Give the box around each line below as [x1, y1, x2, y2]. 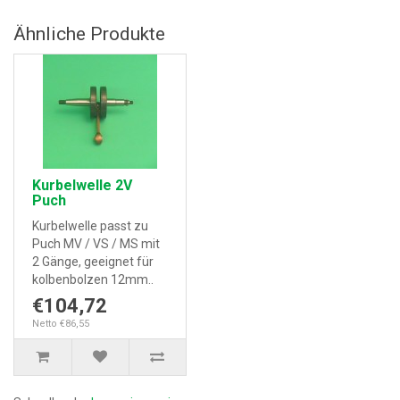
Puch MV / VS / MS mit [32, 237, 160, 251]
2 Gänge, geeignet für [32, 254, 154, 269]
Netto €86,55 [32, 318, 89, 329]
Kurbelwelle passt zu [32, 219, 148, 233]
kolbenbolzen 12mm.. [32, 272, 154, 287]
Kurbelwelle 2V [32, 177, 132, 194]
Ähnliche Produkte [13, 23, 165, 45]
